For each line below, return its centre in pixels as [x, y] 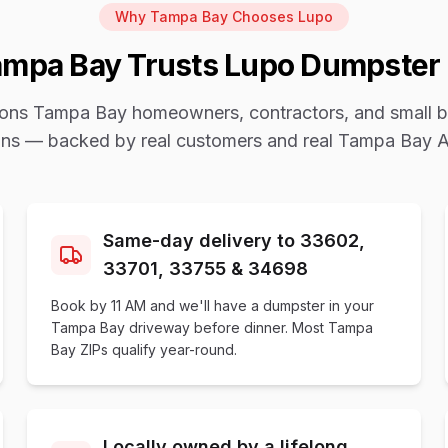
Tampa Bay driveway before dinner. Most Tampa [211, 327]
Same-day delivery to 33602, [233, 240]
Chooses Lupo [280, 16]
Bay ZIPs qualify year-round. [143, 349]
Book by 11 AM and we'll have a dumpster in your [212, 305]
